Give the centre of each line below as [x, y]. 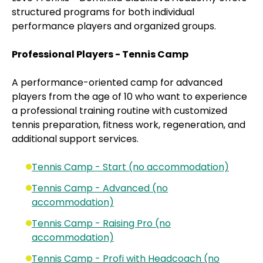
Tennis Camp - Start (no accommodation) [130, 167]
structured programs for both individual [103, 12]
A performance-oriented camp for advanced [117, 83]
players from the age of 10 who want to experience [129, 97]
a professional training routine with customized [119, 111]
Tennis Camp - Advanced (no [100, 188]
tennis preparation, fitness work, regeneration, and [129, 125]
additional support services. [75, 139]
